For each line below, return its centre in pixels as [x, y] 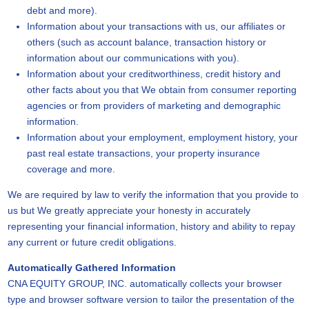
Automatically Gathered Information [91, 268]
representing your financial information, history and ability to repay [151, 226]
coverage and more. [71, 169]
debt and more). [62, 10]
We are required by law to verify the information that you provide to [153, 195]
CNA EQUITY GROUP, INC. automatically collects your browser [144, 283]
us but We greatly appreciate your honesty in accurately [129, 210]
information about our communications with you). [133, 58]
